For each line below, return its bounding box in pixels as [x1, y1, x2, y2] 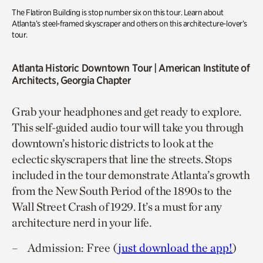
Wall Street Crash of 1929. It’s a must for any [12, 199, 222, 214]
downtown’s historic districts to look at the [12, 136, 214, 150]
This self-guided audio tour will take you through [12, 120, 244, 134]
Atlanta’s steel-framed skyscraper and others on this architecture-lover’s [12, 18, 247, 28]
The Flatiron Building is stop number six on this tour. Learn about [12, 7, 224, 17]
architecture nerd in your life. [12, 215, 151, 230]
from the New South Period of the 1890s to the [12, 183, 232, 198]
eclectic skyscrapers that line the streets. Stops [12, 151, 232, 166]
